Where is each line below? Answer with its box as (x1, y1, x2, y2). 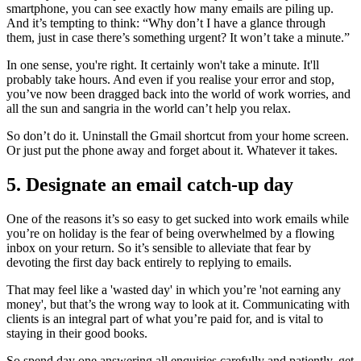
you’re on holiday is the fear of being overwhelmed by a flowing (6, 226, 334, 240)
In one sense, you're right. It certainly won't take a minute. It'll (6, 57, 319, 72)
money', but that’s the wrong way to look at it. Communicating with (6, 297, 350, 311)
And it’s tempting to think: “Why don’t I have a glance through (6, 15, 326, 30)
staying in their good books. (6, 326, 147, 340)
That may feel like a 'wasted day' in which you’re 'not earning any (6, 282, 341, 297)
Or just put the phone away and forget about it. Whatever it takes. (6, 143, 338, 157)
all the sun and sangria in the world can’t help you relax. (6, 101, 291, 115)
